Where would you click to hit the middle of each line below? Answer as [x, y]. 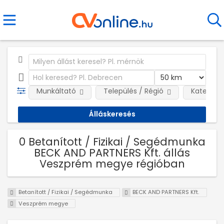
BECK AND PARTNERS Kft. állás [112, 152]
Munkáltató [56, 91]
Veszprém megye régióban [112, 163]
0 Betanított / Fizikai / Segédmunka [112, 141]
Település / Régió [133, 91]
